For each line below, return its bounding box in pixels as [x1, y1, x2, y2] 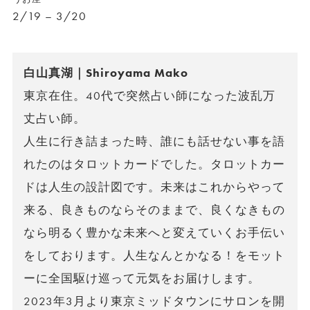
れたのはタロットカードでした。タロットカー [23, 157, 286, 172]
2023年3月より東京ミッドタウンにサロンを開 [23, 294, 286, 309]
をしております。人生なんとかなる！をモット [23, 248, 286, 263]
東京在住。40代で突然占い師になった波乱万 [23, 89, 276, 103]
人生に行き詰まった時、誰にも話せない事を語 [23, 134, 286, 149]
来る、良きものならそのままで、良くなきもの [23, 203, 286, 217]
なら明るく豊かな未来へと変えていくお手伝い [23, 226, 286, 240]
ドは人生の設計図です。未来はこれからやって [23, 180, 286, 194]
